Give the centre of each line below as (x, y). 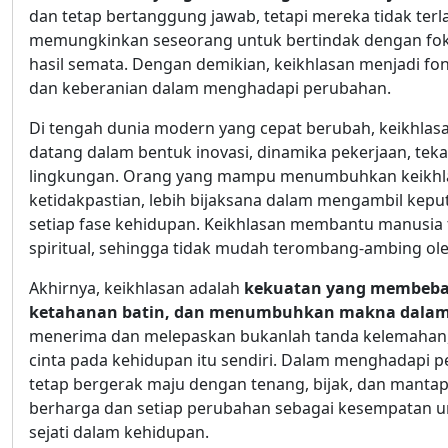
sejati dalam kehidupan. (119, 432)
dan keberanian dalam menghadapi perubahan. (210, 88)
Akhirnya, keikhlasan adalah (136, 288)
